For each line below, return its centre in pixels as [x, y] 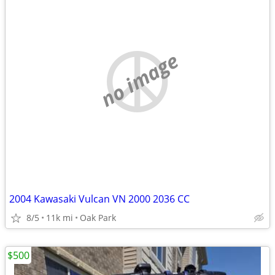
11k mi [60, 218]
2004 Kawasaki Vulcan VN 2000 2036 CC [99, 199]
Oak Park [98, 218]
